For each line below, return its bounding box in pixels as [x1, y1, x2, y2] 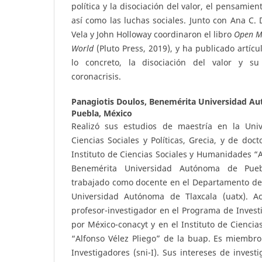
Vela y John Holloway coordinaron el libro [71, 29, 234, 40]
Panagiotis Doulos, [71, 95, 149, 107]
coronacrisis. [71, 71, 121, 82]
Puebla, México [71, 107, 132, 119]
